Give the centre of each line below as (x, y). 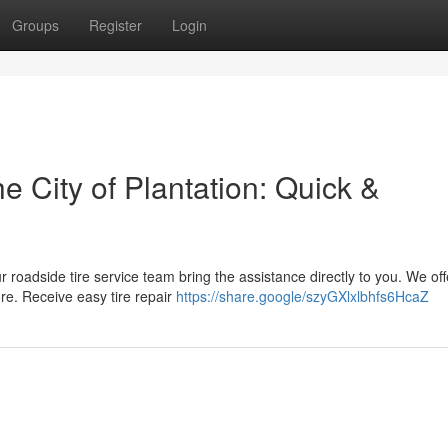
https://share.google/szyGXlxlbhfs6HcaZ (302, 296)
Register (115, 25)
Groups (35, 25)
